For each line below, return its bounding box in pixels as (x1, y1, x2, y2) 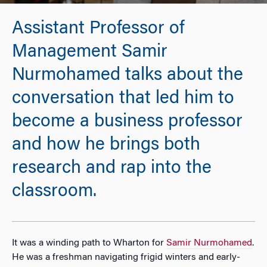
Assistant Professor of (12, 20, 184, 39)
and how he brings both (12, 136, 200, 155)
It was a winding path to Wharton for (12, 238, 166, 248)
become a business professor (12, 113, 243, 132)
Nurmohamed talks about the (12, 67, 243, 85)
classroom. (12, 183, 97, 201)
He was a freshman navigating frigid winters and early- (12, 252, 240, 262)
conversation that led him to (12, 90, 234, 108)
